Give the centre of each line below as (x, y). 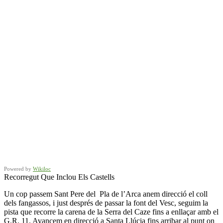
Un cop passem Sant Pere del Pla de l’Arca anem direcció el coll (106, 194)
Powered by (18, 168)
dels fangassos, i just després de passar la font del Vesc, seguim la (106, 203)
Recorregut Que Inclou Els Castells (59, 177)
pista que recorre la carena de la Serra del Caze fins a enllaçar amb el (111, 212)
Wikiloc (42, 168)
